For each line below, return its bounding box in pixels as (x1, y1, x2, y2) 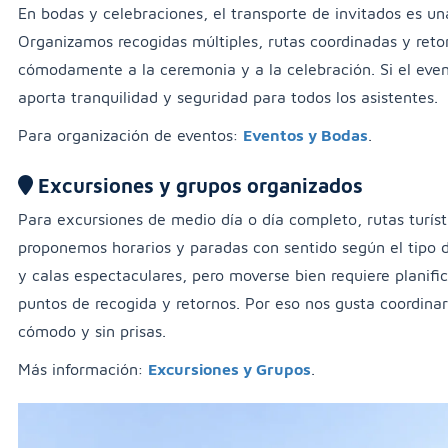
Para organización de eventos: (18, 126, 243, 145)
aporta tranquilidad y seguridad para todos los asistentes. (18, 88, 438, 107)
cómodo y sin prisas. (18, 322, 166, 341)
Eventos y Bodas (243, 126, 368, 145)
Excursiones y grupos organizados (33, 174, 363, 198)
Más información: (18, 360, 148, 379)
